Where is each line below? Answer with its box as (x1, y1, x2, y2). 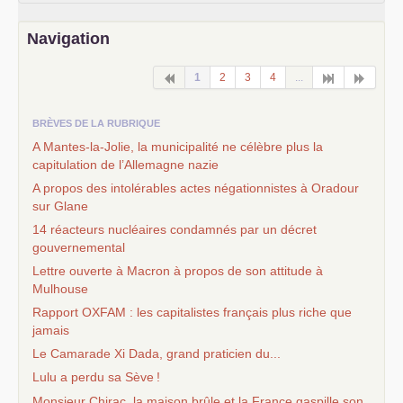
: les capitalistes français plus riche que (126, 305, 352, 319)
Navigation (27, 30, 110, 48)
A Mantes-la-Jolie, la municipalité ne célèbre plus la (32, 139, 323, 154)
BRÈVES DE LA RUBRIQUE (32, 118, 160, 129)
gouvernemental (32, 240, 125, 255)
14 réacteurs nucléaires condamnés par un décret (32, 222, 317, 237)
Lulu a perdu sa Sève (32, 370, 154, 384)
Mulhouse (32, 282, 88, 296)
